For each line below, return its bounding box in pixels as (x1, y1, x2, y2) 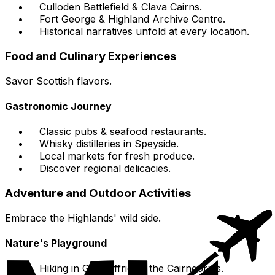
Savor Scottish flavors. (5, 74, 112, 87)
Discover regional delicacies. (39, 162, 171, 175)
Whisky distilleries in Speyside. (39, 137, 179, 150)
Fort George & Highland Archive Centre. (39, 13, 225, 26)
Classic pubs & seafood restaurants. (39, 125, 206, 138)
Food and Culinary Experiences (5, 48, 176, 63)
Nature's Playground (5, 236, 107, 249)
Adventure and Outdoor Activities (5, 185, 191, 200)
